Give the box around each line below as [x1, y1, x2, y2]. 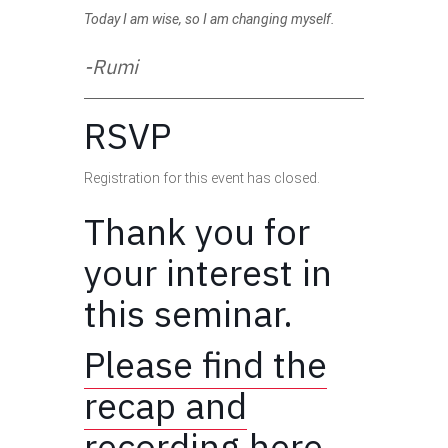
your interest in [84, 248, 332, 296]
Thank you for [84, 207, 310, 255]
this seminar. [84, 289, 302, 337]
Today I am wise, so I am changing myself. [84, 10, 335, 27]
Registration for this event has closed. [84, 169, 320, 186]
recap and [84, 381, 247, 429]
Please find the [84, 340, 327, 388]
